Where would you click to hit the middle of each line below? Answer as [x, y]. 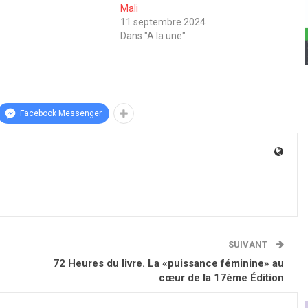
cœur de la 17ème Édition [222, 278]
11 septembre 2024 [163, 22]
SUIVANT [249, 245]
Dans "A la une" [153, 36]
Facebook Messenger [61, 114]
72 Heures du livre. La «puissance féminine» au [169, 264]
